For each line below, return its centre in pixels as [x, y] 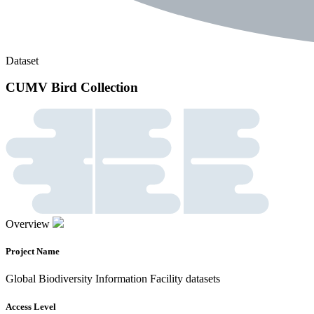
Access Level [31, 306]
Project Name [33, 252]
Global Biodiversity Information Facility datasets [113, 279]
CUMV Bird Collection [72, 88]
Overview [28, 224]
